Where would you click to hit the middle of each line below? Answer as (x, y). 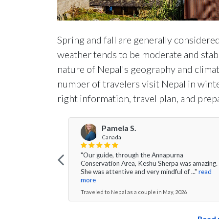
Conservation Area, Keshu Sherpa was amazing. (149, 163)
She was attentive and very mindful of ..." (139, 172)
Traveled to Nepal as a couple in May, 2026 (134, 192)
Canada (111, 137)
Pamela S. (119, 128)
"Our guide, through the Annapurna (132, 155)
